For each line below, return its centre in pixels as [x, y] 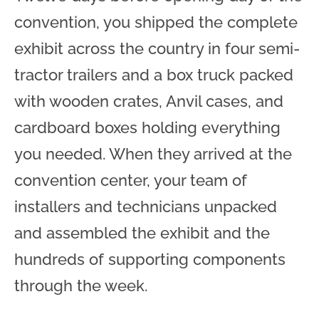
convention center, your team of [131, 180]
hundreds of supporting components [150, 259]
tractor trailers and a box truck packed [154, 74]
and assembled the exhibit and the [142, 232]
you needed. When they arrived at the [153, 153]
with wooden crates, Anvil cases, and [149, 101]
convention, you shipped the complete [156, 22]
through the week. [81, 285]
